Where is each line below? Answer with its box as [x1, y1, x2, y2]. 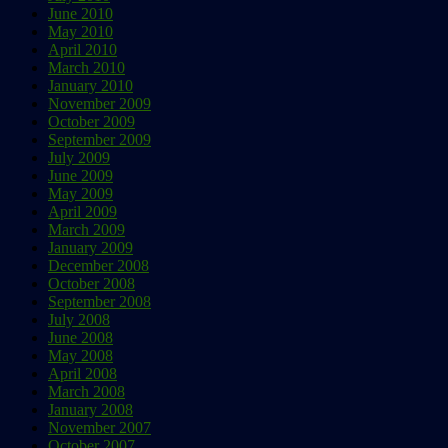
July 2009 [48, 148, 110, 166]
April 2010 [48, 40, 117, 58]
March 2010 [48, 58, 125, 76]
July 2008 [48, 310, 110, 328]
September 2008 [48, 292, 151, 310]
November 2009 [48, 94, 151, 112]
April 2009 [48, 202, 117, 220]
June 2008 [48, 328, 113, 346]
